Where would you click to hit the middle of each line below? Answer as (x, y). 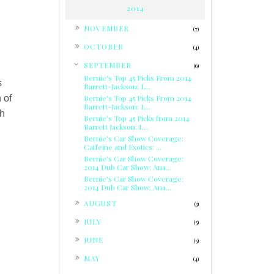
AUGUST (100, 203)
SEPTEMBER (108, 65)
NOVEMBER (106, 28)
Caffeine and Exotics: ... (123, 147)
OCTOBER (104, 46)
